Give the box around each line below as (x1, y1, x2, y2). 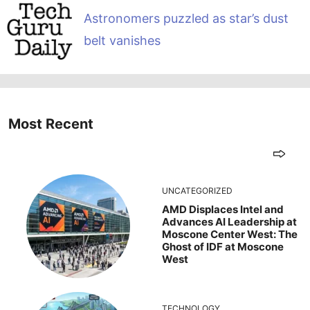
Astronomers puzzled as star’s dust (83, 10, 289, 26)
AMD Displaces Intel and (162, 203, 284, 217)
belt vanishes (83, 33, 161, 48)
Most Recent (8, 116, 93, 133)
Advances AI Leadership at (162, 215, 297, 229)
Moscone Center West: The (162, 228, 298, 241)
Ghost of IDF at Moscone (162, 240, 284, 254)
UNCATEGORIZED (162, 185, 232, 197)
